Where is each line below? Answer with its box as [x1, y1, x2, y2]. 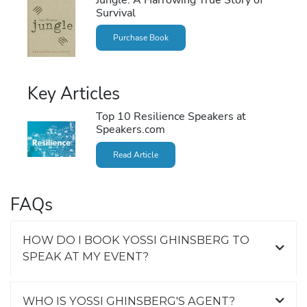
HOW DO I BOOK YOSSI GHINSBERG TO [23, 232, 249, 247]
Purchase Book [112, 32, 169, 43]
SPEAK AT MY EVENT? [23, 249, 149, 263]
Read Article [112, 149, 158, 160]
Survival [95, 4, 136, 21]
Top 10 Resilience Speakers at [95, 108, 246, 125]
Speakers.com [95, 121, 165, 138]
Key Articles [27, 82, 120, 106]
